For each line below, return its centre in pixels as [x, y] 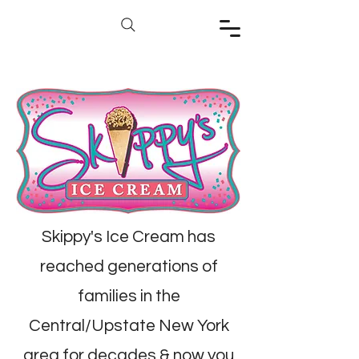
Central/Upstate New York [129, 326]
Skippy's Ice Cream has [129, 237]
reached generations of [129, 266]
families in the [129, 296]
